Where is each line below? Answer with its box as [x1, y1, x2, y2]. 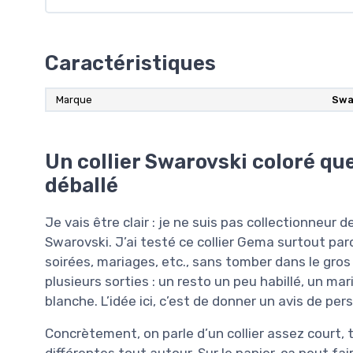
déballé [45, 173, 118, 197]
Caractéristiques [45, 50, 216, 75]
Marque [56, 93, 92, 106]
